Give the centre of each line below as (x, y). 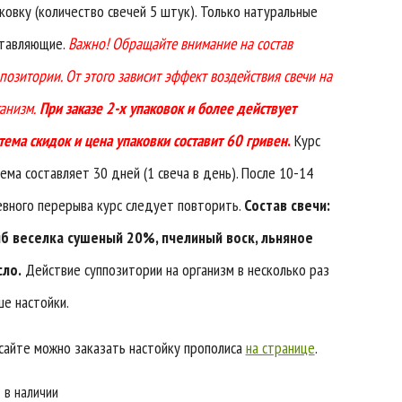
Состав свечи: (287, 205)
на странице (280, 348)
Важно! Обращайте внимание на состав (180, 44)
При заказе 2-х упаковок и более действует (167, 108)
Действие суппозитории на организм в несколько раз (175, 270)
